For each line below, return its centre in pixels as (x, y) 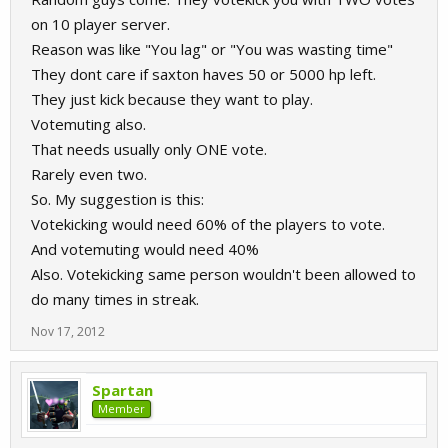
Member (121, 408)
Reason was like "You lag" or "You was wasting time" (212, 49)
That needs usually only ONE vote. (149, 149)
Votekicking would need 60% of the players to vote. (208, 224)
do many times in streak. (115, 299)
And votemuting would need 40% (145, 249)
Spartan (122, 390)
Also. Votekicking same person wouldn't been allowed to (223, 274)
